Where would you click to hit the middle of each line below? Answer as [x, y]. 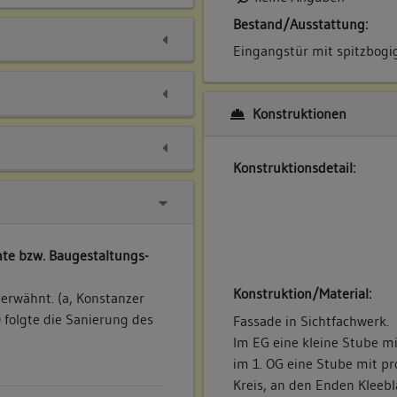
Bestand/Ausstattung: [301, 23]
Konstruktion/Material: [303, 294]
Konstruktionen [297, 114]
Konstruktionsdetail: [295, 167]
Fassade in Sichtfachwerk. [311, 320]
